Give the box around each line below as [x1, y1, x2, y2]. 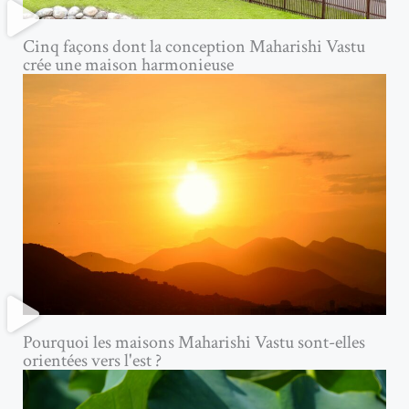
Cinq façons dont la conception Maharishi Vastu [23, 35, 365, 58]
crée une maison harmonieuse [23, 53, 234, 77]
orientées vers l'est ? [23, 348, 162, 372]
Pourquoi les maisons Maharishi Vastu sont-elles [23, 330, 365, 354]
